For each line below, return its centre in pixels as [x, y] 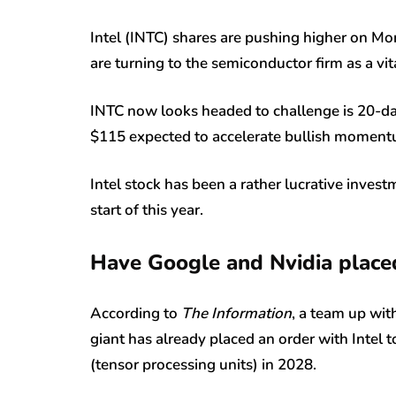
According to [136, 313]
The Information [236, 313]
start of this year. [147, 209]
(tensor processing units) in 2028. [203, 364]
